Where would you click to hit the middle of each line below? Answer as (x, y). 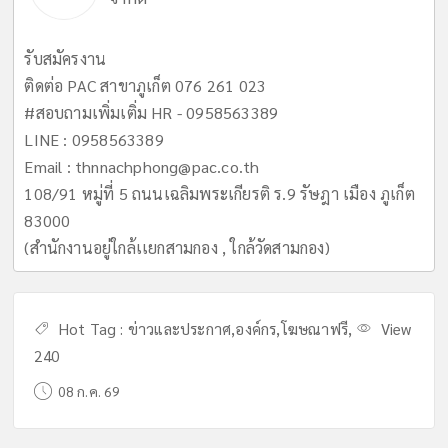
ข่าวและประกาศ (179, 328)
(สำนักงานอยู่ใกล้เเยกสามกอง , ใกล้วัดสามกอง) (177, 247)
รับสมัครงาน (65, 58)
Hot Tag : (89, 328)
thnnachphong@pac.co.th (167, 166)
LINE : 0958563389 (94, 139)
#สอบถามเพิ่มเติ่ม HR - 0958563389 (151, 112)
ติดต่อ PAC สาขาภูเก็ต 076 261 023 (145, 85)
